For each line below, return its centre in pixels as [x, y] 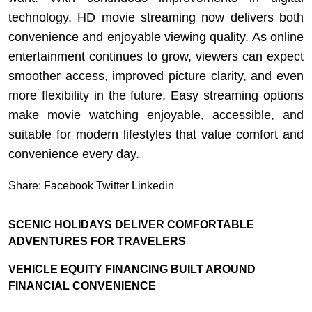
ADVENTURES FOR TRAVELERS [97, 241]
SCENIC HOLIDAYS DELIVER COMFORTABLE [131, 224]
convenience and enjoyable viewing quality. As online [156, 37]
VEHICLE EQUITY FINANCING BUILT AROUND [132, 269]
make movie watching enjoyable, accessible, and [156, 115]
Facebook [69, 185]
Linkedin [153, 185]
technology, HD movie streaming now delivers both [156, 17]
